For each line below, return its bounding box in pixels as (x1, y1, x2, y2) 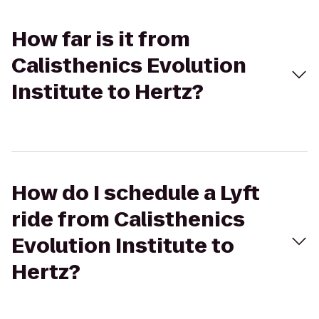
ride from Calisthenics (11, 206, 245, 234)
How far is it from (11, 26, 190, 53)
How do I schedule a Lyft (11, 179, 260, 207)
